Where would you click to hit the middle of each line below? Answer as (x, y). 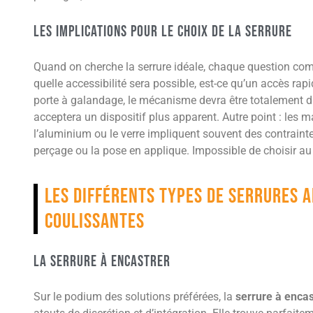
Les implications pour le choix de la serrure (163, 32)
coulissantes (95, 222)
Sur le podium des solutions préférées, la (134, 297)
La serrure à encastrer (102, 262)
